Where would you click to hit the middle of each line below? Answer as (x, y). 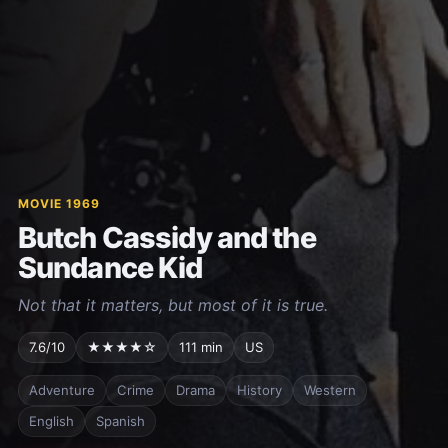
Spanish (120, 420)
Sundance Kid (110, 267)
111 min (200, 346)
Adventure (61, 389)
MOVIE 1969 (58, 203)
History (259, 389)
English (51, 420)
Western (329, 389)
